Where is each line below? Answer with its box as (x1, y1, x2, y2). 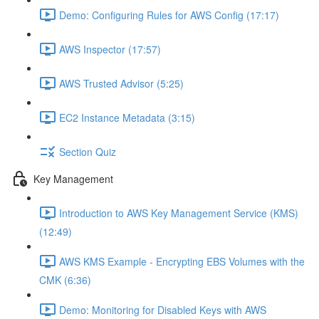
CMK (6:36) (39, 273, 91, 287)
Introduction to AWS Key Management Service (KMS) (59, 205, 298, 220)
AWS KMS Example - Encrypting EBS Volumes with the (59, 253, 305, 268)
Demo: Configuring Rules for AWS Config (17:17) (59, 7, 279, 22)
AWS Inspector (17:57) (59, 41, 161, 56)
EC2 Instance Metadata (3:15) (59, 110, 195, 125)
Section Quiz (59, 144, 116, 159)
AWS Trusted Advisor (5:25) (59, 75, 184, 90)
